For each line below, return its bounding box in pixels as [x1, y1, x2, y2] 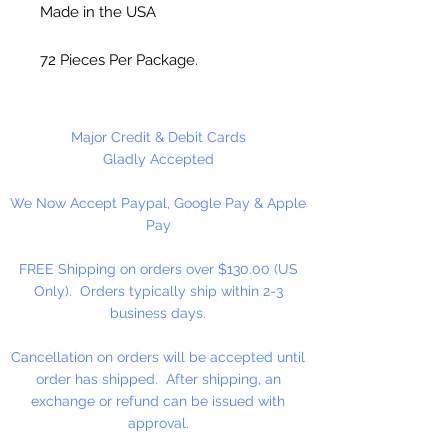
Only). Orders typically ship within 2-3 [33, 282, 283, 299]
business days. [110, 304, 206, 321]
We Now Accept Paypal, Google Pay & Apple [10, 194, 306, 211]
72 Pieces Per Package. [40, 50, 198, 69]
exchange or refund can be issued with [31, 392, 285, 409]
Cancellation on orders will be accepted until [11, 348, 305, 365]
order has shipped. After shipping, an [35, 370, 281, 387]
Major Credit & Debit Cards [70, 128, 246, 145]
